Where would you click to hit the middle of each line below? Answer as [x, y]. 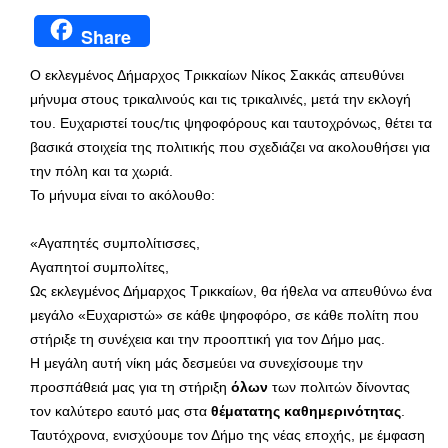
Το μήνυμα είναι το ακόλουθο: [122, 194]
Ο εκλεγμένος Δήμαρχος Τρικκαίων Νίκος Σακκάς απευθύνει [217, 74]
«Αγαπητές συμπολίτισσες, [115, 242]
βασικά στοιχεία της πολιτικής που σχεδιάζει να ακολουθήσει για [230, 146]
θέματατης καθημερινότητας [306, 410]
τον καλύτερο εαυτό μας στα [120, 410]
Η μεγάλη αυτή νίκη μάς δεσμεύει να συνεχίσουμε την [196, 362]
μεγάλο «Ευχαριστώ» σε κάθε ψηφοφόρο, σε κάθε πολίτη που [224, 314]
